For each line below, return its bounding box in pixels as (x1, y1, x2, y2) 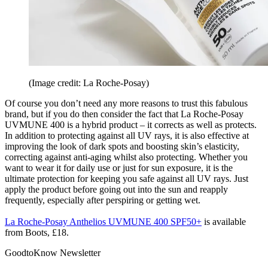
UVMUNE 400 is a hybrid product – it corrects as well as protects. (5, 119, 257, 130)
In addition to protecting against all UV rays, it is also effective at (5, 130, 249, 141)
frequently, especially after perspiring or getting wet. (5, 194, 200, 205)
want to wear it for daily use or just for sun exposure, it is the (5, 162, 233, 173)
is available (202, 216, 246, 227)
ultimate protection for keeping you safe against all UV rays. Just (5, 173, 248, 184)
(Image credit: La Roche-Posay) (29, 77, 149, 88)
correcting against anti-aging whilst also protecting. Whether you (5, 151, 248, 162)
